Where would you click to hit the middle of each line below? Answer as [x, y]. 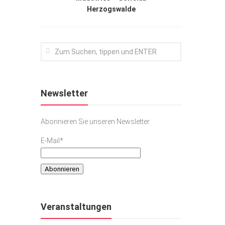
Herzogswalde [111, 9]
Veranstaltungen [76, 207]
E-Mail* [52, 140]
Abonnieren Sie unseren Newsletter [95, 121]
